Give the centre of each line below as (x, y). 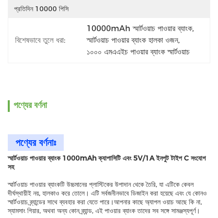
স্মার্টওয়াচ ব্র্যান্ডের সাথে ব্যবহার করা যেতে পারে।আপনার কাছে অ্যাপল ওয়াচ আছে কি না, (105, 202)
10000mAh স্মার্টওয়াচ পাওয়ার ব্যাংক (140, 28)
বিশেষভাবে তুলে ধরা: (40, 40)
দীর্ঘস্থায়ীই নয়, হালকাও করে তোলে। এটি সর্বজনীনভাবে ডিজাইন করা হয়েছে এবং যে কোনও (107, 193)
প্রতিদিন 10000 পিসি (41, 9)
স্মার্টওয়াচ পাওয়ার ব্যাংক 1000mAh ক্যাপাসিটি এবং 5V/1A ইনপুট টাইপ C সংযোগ (107, 158)
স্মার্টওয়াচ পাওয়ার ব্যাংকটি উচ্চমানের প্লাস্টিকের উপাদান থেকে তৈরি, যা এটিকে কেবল (101, 184)
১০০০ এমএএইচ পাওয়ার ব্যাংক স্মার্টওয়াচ (138, 52)
